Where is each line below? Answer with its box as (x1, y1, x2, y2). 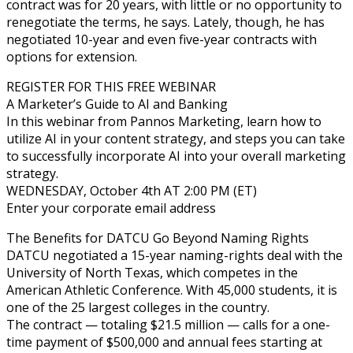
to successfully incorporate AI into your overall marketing (6, 147, 346, 165)
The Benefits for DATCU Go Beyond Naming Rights (6, 229, 309, 247)
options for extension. (6, 47, 137, 65)
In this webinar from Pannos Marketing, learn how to (6, 112, 321, 130)
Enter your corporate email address (6, 199, 216, 217)
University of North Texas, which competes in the (6, 263, 298, 281)
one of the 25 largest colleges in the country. (6, 298, 269, 316)
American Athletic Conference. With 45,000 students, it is (6, 281, 337, 299)
